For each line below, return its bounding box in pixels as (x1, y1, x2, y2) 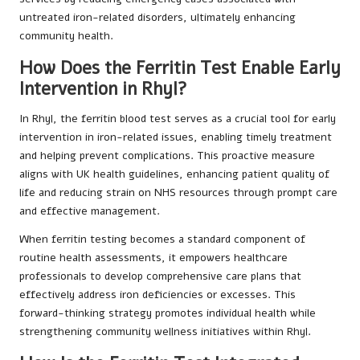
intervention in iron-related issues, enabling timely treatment (19, 129, 332, 145)
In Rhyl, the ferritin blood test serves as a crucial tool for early (19, 111, 336, 127)
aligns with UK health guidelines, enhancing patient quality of (19, 166, 329, 182)
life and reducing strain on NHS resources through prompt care (19, 185, 337, 201)
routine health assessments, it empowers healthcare (19, 250, 288, 266)
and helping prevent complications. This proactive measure (19, 148, 315, 164)
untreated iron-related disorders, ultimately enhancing (19, 10, 296, 26)
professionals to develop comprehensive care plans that (19, 268, 301, 284)
